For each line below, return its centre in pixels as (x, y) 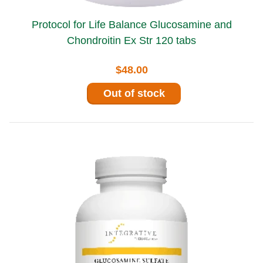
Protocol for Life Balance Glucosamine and (90, 24)
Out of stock (134, 93)
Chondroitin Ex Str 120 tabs (131, 40)
